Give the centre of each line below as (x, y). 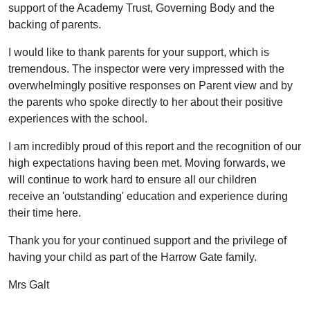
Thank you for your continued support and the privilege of (147, 240)
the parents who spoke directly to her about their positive (146, 102)
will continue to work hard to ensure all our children (133, 180)
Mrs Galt (29, 285)
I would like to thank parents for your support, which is (139, 52)
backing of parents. (55, 25)
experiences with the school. (78, 119)
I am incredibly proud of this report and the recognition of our (155, 146)
